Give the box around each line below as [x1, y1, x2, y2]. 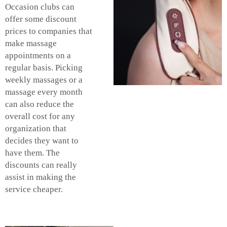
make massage [5, 38, 57, 48]
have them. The [5, 147, 60, 158]
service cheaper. [5, 184, 63, 194]
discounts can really [5, 160, 77, 170]
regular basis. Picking [5, 62, 83, 72]
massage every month [5, 87, 83, 97]
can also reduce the [5, 99, 74, 109]
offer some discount [5, 14, 77, 24]
